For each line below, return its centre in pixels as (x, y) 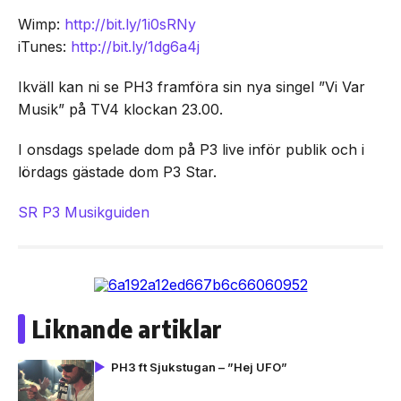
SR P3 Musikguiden (84, 212)
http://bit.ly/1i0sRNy (130, 24)
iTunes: (44, 47)
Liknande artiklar (128, 329)
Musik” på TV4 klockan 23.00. (120, 109)
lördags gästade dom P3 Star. (117, 172)
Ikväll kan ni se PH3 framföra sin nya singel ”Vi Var (192, 87)
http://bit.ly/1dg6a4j (135, 47)
